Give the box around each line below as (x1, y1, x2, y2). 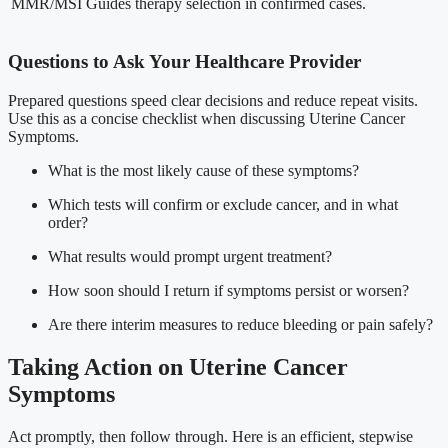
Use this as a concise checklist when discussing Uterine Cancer (8, 109, 405, 127)
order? (48, 213, 88, 231)
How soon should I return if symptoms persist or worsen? (48, 281, 409, 299)
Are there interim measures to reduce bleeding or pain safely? (48, 315, 433, 333)
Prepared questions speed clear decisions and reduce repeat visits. (8, 91, 418, 109)
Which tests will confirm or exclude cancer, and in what (48, 195, 398, 213)
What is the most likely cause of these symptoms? (48, 161, 359, 179)
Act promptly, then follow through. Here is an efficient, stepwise (8, 427, 413, 445)
